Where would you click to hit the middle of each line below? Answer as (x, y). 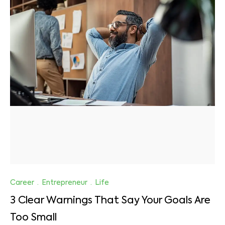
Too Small (33, 218)
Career (22, 183)
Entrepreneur (65, 183)
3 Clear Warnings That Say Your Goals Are (110, 201)
